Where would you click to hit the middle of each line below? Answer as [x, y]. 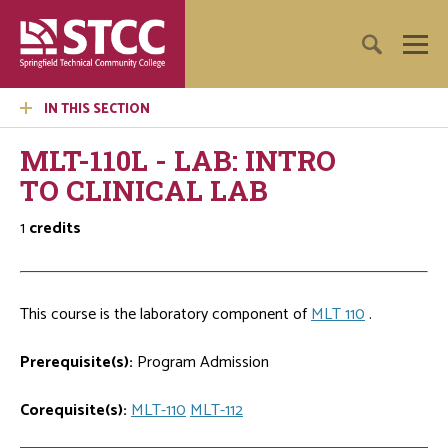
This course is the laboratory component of [165, 314]
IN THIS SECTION [97, 109]
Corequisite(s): [73, 410]
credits [55, 228]
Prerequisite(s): [76, 362]
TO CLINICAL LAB [144, 190]
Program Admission [201, 362]
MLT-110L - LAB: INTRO [178, 160]
